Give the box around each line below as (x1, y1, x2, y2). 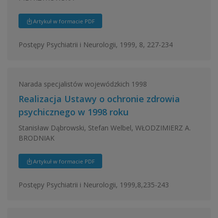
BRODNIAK (18, 133, 54, 143)
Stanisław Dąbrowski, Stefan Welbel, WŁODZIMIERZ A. (18, 123, 191, 132)
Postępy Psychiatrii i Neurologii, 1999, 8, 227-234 (18, 39, 173, 49)
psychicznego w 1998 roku (18, 106, 128, 118)
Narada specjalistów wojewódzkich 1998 (18, 79, 147, 89)
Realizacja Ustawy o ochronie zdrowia (18, 93, 180, 105)
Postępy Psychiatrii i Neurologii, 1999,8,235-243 (18, 180, 169, 189)
